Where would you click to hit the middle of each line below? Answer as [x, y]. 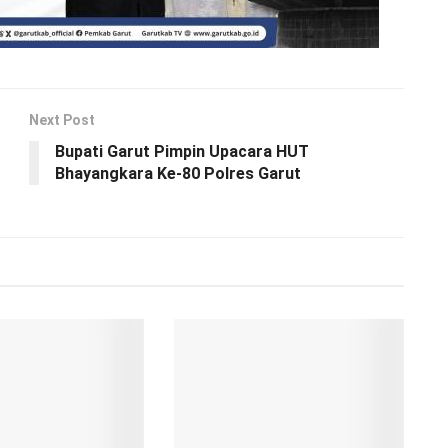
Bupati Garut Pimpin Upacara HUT [182, 151]
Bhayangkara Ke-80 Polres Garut [178, 173]
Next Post [62, 119]
